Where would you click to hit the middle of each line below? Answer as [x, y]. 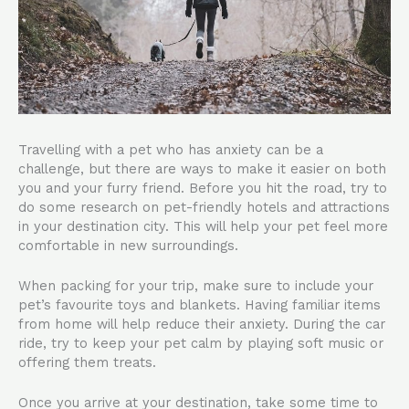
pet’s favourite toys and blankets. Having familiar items [199, 305]
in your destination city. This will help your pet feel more [203, 226]
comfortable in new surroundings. [128, 245]
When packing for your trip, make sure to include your [196, 286]
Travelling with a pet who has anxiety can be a [171, 149]
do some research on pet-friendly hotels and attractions [204, 207]
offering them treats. [87, 363]
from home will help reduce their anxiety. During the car [202, 325]
